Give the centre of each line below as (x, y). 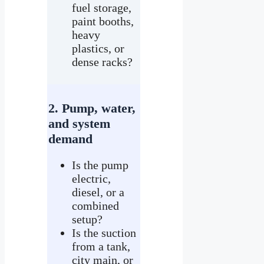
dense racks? (102, 62)
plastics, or (98, 48)
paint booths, (103, 21)
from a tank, (101, 246)
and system (79, 123)
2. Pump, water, (92, 108)
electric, (91, 178)
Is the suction (104, 232)
